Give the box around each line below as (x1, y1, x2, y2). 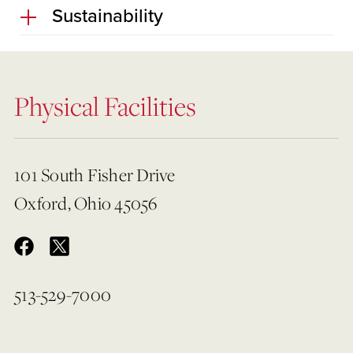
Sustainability (51, 5, 163, 28)
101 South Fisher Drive (14, 162, 176, 186)
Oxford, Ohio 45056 (14, 191, 158, 214)
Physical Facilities (14, 88, 196, 124)
